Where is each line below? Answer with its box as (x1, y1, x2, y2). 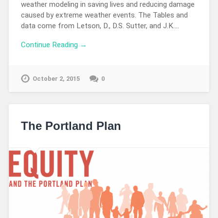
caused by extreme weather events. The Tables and (20, 11, 188, 20)
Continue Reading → (20, 40, 87, 49)
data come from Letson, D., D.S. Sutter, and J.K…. (20, 21, 179, 31)
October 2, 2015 (32, 74, 80, 82)
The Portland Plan (20, 119, 121, 132)
